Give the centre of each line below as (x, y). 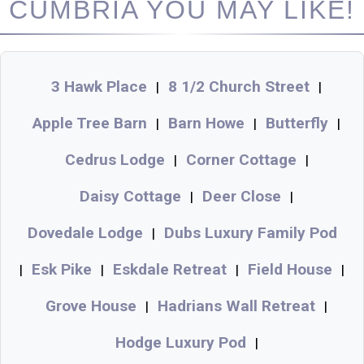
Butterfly (297, 123)
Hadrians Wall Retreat (236, 306)
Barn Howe (206, 123)
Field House (290, 270)
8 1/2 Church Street (239, 87)
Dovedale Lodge (85, 233)
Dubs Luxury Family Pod (250, 233)
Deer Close (242, 197)
